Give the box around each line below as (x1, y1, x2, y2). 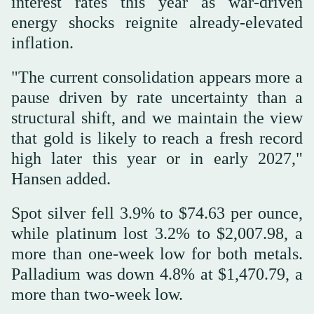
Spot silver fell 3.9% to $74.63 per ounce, (11, 204, 303, 223)
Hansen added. (11, 170, 111, 189)
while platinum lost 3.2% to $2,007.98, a (11, 224, 303, 243)
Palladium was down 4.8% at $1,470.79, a (11, 265, 303, 284)
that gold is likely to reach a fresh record (11, 129, 303, 148)
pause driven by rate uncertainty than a (11, 88, 303, 107)
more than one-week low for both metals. (11, 245, 303, 264)
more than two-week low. (11, 285, 183, 304)
